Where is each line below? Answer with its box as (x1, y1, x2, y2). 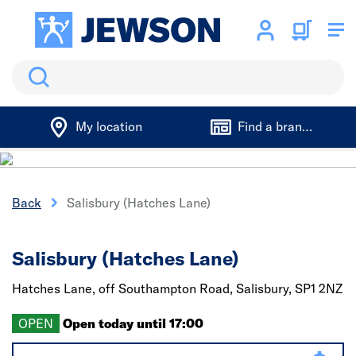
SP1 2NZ (295, 281, 342, 296)
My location (75, 118, 142, 134)
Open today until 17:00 (63, 315, 203, 331)
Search (12, 61, 52, 77)
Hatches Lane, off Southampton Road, (12, 281, 236, 296)
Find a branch (237, 118, 315, 134)
